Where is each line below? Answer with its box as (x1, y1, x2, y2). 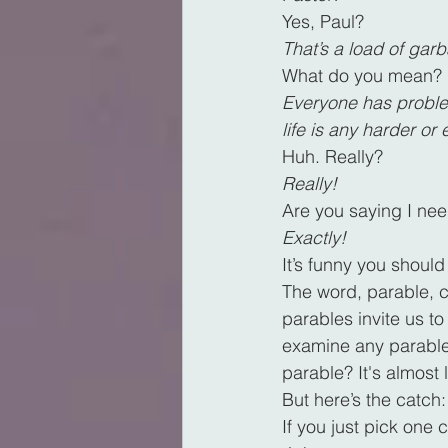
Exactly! (282, 225, 346, 249)
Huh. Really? (282, 144, 383, 168)
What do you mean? (282, 63, 442, 87)
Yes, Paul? (282, 9, 364, 33)
